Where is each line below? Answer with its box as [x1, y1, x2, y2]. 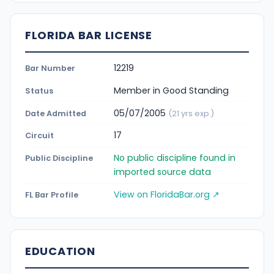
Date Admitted [25, 108, 86, 119]
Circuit [25, 130, 54, 141]
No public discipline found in [114, 152, 235, 165]
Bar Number [25, 63, 75, 74]
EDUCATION [25, 243, 95, 259]
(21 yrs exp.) [168, 108, 214, 119]
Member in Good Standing [114, 84, 229, 97]
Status [25, 85, 53, 96]
